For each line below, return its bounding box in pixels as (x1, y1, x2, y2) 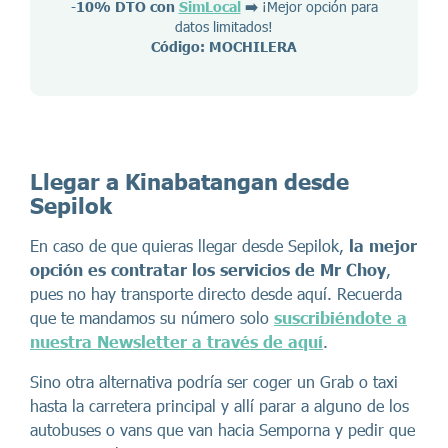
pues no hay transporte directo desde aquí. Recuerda (30, 284, 402, 303)
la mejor (349, 236, 417, 255)
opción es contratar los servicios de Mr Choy (30, 260, 386, 279)
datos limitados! (175, 18, 273, 35)
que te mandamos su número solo (30, 308, 274, 327)
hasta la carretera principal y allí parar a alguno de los (30, 396, 409, 415)
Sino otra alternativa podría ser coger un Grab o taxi (30, 372, 398, 391)
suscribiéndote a (274, 308, 407, 327)
